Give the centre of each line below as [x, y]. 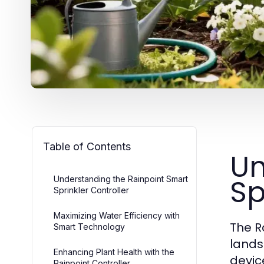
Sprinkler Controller [91, 190]
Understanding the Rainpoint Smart [121, 179]
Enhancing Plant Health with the [114, 252]
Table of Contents [87, 146]
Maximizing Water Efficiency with [117, 215]
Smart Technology [89, 227]
